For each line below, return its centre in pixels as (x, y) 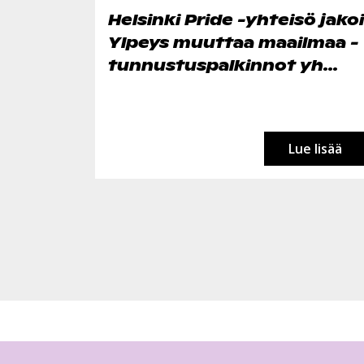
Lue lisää (315, 149)
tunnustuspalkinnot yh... (223, 65)
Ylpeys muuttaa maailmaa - (233, 42)
